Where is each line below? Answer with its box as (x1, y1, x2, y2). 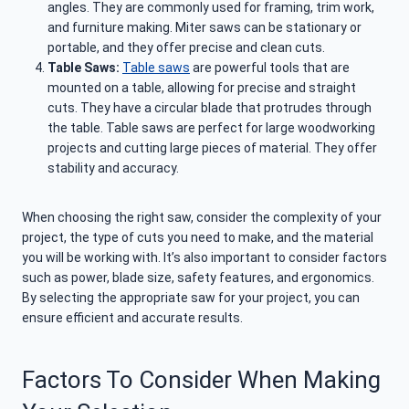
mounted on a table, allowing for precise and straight (47, 80, 356, 96)
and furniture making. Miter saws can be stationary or (47, 20, 362, 36)
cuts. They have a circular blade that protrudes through (47, 100, 372, 116)
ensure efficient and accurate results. (22, 310, 243, 326)
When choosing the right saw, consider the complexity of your (22, 210, 382, 225)
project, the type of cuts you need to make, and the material (22, 230, 373, 246)
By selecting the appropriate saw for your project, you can (22, 290, 360, 306)
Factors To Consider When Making (22, 366, 381, 394)
